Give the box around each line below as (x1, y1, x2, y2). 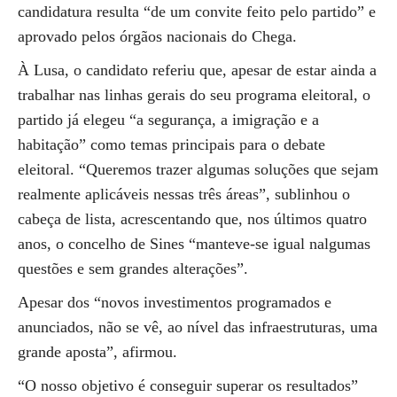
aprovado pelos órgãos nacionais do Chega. (18, 27, 297, 45)
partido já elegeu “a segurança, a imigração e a (18, 111, 319, 128)
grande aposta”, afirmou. (18, 343, 177, 361)
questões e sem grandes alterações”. (18, 260, 248, 277)
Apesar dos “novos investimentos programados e (18, 293, 331, 311)
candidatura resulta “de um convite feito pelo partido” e (18, 3, 376, 20)
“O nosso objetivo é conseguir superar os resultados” (18, 377, 358, 394)
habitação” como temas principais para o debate (18, 136, 325, 153)
